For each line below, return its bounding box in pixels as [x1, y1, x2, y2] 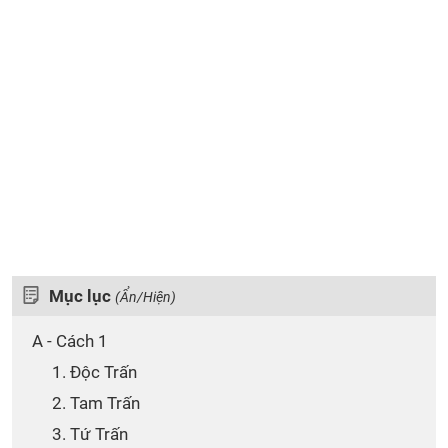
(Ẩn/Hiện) [115, 289, 176, 305]
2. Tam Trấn [52, 393, 148, 413]
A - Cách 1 [32, 331, 108, 351]
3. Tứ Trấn [52, 424, 136, 444]
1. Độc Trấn [52, 362, 145, 382]
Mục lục [49, 286, 115, 306]
